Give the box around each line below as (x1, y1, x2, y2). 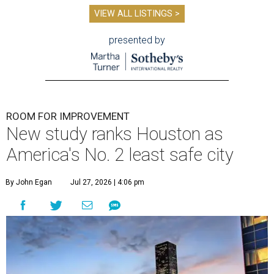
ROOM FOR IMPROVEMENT (6, 110, 130, 123)
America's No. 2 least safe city (6, 144, 234, 166)
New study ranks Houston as (6, 124, 223, 145)
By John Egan (6, 178, 52, 187)
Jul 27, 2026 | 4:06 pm (70, 178, 144, 187)
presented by (109, 34, 165, 46)
